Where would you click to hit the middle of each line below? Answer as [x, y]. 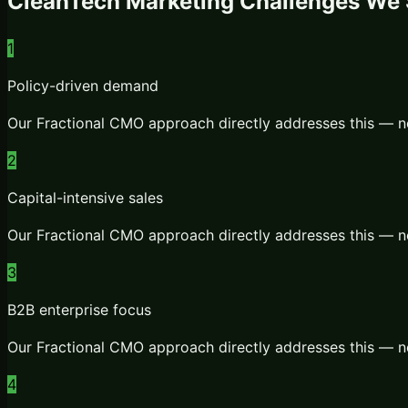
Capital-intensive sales [85, 197]
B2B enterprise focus [79, 309]
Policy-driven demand [83, 85]
